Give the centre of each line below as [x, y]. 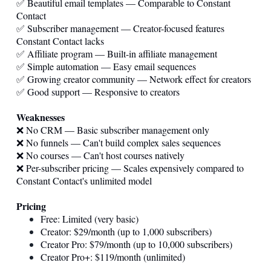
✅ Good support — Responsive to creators [98, 91]
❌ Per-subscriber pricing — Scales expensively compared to [130, 168]
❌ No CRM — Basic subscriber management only [113, 129]
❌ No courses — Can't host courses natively [100, 155]
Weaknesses [41, 117]
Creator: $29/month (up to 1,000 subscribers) [126, 231]
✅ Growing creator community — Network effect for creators [134, 79]
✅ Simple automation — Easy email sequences [106, 66]
